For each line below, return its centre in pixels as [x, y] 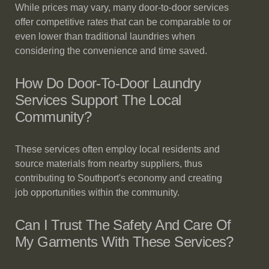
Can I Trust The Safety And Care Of [123, 225]
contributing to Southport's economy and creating [119, 178]
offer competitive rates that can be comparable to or [123, 22]
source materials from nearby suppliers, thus [109, 164]
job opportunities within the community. [97, 192]
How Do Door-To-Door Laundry [108, 83]
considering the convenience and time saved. [111, 51]
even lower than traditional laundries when [105, 36]
